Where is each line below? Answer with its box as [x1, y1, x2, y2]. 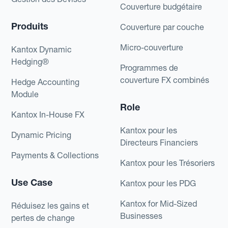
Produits [11, 20, 49, 32]
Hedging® [11, 56, 49, 67]
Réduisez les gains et [11, 200, 90, 211]
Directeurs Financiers [120, 137, 198, 148]
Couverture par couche [120, 21, 204, 32]
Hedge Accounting [11, 76, 80, 87]
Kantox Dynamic [11, 44, 72, 54]
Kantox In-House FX [11, 109, 85, 120]
